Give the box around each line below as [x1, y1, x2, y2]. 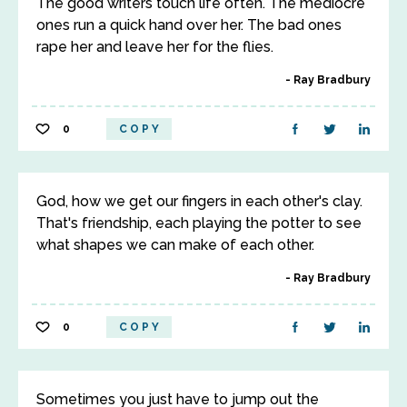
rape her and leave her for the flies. [36, 38, 273, 55]
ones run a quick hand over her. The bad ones [36, 16, 342, 34]
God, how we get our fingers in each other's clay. [36, 193, 362, 210]
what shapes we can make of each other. [36, 236, 314, 253]
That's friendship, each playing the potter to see [36, 214, 362, 232]
